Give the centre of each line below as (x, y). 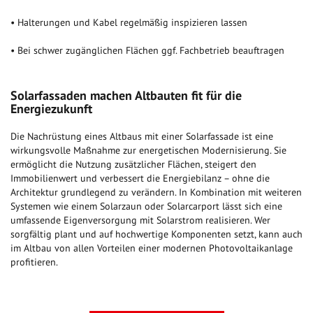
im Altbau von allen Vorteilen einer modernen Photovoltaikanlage (152, 248)
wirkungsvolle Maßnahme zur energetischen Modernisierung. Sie (148, 151)
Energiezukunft (51, 109)
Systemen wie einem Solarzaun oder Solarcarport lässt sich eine (146, 206)
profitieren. (34, 262)
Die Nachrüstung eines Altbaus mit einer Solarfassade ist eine (142, 137)
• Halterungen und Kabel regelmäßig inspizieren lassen (129, 23)
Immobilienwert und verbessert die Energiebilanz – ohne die (140, 179)
